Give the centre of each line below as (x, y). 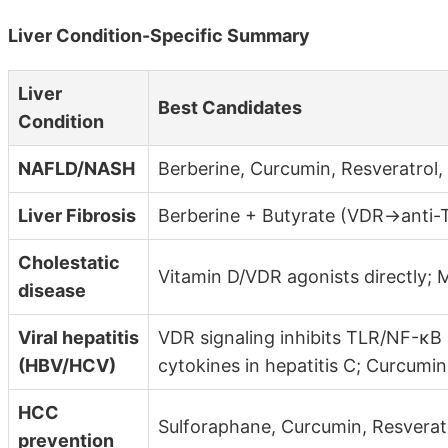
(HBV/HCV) (67, 365)
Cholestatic (69, 262)
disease (52, 290)
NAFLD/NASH (76, 168)
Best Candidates (230, 107)
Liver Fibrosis (77, 215)
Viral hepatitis (78, 337)
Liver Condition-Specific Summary (159, 35)
